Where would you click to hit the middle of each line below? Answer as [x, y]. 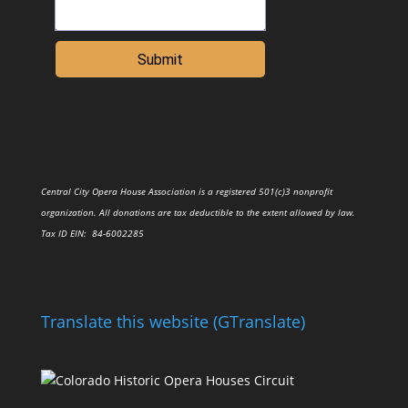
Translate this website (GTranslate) [173, 321]
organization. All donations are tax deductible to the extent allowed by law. [198, 213]
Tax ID [55, 234]
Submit [160, 60]
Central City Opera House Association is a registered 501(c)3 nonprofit [186, 192]
